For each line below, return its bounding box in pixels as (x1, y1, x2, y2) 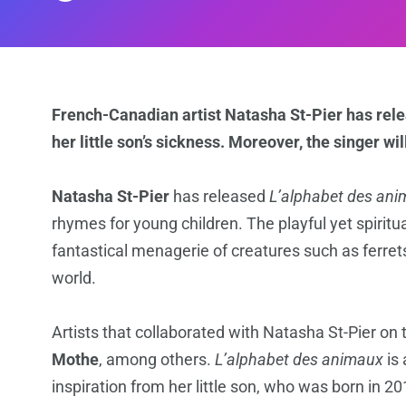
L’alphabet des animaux (215, 350, 383, 370)
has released (169, 187, 269, 207)
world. (52, 268, 96, 288)
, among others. (99, 350, 215, 370)
